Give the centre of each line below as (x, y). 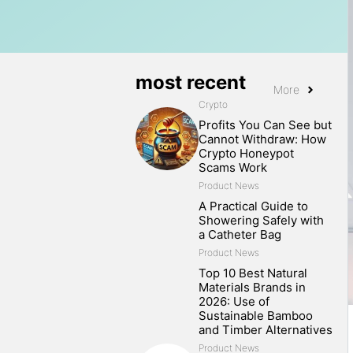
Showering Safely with (261, 220)
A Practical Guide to (253, 206)
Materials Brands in (252, 287)
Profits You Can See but (265, 125)
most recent (191, 82)
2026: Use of (234, 301)
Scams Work (233, 167)
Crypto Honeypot (246, 153)
